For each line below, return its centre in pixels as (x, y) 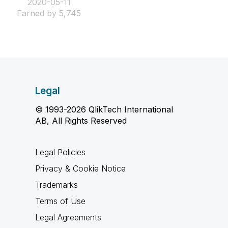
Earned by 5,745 (49, 13)
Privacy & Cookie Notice (80, 168)
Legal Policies (60, 152)
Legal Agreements (68, 217)
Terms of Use (60, 201)
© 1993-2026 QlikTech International (104, 109)
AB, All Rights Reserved (81, 121)
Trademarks (56, 185)
